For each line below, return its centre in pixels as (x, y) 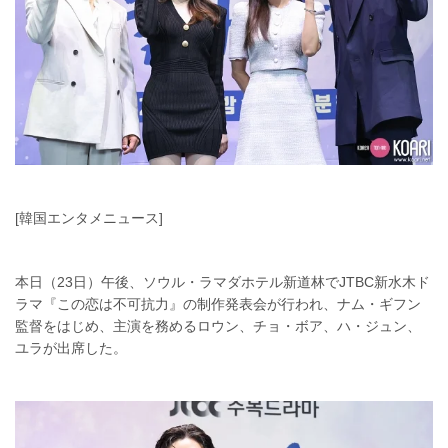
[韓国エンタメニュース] (89, 217)
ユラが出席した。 (71, 347)
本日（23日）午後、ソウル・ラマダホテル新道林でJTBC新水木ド (222, 281)
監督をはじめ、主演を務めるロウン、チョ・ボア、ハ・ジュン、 (218, 325)
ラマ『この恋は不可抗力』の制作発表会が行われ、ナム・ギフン (218, 303)
